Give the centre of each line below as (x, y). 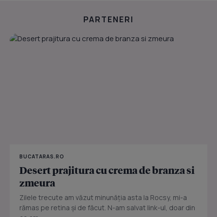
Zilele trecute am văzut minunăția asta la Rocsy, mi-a (103, 197)
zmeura (37, 182)
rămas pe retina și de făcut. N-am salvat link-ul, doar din (107, 207)
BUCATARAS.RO (42, 156)
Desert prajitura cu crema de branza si (107, 170)
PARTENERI (108, 20)
